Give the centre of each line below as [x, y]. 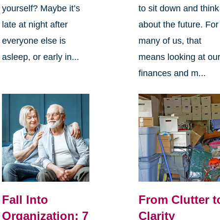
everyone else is [34, 41]
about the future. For [179, 25]
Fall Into [25, 200]
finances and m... [172, 73]
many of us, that [170, 41]
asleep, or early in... [40, 57]
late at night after [35, 25]
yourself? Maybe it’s [41, 9]
